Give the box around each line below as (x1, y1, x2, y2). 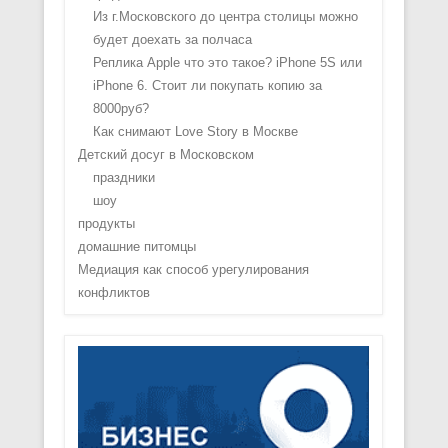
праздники (92, 170, 155, 186)
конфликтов (77, 285, 150, 301)
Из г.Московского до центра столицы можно (92, 9, 358, 25)
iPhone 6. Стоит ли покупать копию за (92, 78, 322, 94)
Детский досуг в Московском (77, 147, 254, 163)
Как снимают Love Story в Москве (92, 124, 298, 140)
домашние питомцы (77, 239, 196, 255)
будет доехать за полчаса (92, 32, 252, 48)
